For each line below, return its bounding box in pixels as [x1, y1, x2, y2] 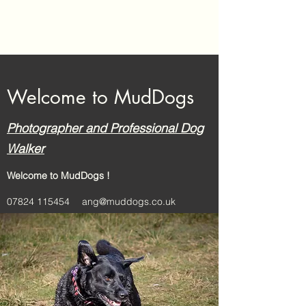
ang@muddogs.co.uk [82, 195, 176, 207]
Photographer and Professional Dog [7, 120, 204, 136]
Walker [7, 141, 44, 156]
